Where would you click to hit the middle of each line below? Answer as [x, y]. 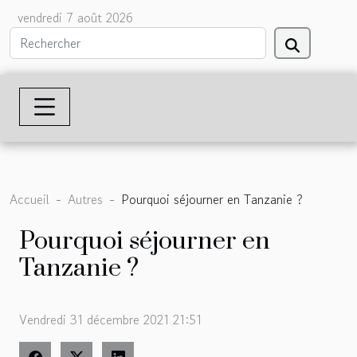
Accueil [29, 199]
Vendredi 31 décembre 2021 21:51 [110, 320]
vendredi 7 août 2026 [75, 18]
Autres [85, 199]
